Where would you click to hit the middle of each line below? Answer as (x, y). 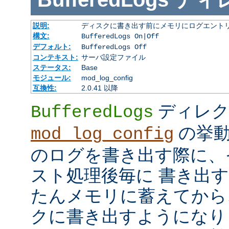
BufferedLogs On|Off (120, 37)
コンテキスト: (55, 58)
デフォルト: (52, 47)
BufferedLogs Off (114, 47)
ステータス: (52, 68)
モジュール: (52, 78)
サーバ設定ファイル (113, 58)
